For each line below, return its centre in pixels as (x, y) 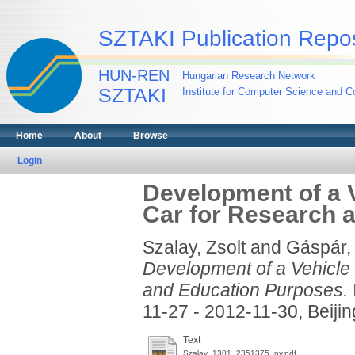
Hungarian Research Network (249, 76)
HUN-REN (134, 75)
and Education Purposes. (245, 290)
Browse (151, 136)
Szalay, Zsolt (194, 247)
